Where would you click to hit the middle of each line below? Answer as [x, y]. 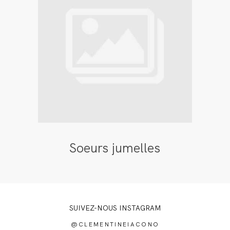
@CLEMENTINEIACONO [115, 224]
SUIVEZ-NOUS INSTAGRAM [115, 208]
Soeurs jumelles [115, 148]
